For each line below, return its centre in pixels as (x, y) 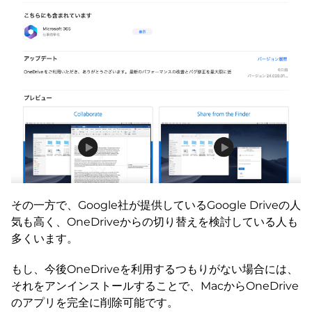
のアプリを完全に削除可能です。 (95, 303)
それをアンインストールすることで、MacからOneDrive (155, 286)
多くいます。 (45, 239)
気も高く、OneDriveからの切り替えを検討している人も (155, 222)
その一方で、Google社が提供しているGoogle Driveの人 (156, 205)
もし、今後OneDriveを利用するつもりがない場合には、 (155, 270)
